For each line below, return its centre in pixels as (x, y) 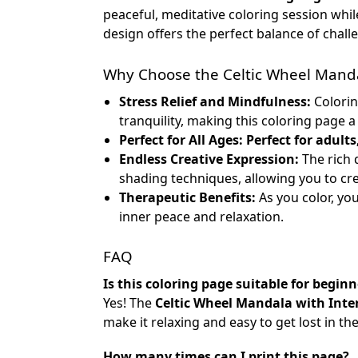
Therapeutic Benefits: (187, 197)
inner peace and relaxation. (201, 216)
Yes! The (129, 302)
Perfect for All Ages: (181, 139)
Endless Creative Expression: (209, 159)
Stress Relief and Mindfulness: (215, 101)
